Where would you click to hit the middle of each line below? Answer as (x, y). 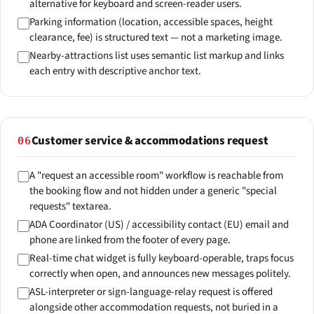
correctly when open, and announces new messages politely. (160, 274)
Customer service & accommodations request (150, 141)
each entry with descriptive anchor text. (115, 71)
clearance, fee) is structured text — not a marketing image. (156, 38)
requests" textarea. (70, 206)
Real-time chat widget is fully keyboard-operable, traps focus (161, 259)
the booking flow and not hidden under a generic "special (153, 191)
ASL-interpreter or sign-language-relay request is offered (151, 292)
